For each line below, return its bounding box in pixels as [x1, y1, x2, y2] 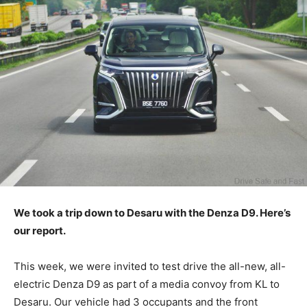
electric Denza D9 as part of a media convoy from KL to [14, 278, 280, 291]
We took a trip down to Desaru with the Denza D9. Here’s [14, 206, 291, 220]
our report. [14, 224, 66, 238]
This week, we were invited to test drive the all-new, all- [14, 260, 286, 273]
